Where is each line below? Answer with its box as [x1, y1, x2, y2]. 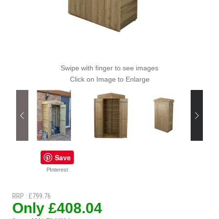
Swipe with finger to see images [61, 64, 158, 72]
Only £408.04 [12, 200, 102, 216]
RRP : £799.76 [12, 192, 51, 200]
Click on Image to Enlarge [69, 75, 150, 83]
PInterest [46, 167, 68, 173]
